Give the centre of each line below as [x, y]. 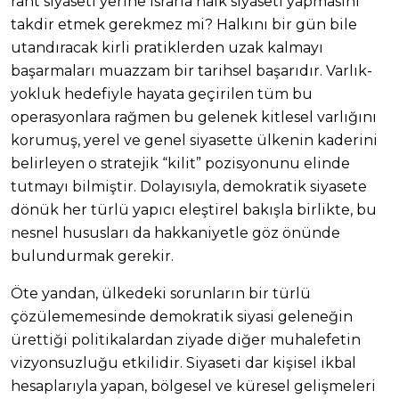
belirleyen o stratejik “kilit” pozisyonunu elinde [180, 164]
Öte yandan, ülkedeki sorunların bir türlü [161, 294]
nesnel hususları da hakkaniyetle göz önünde [175, 233]
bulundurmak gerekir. [92, 256]
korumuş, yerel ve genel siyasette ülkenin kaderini [194, 141]
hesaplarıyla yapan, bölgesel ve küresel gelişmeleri [193, 387]
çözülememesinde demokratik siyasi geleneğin [182, 317]
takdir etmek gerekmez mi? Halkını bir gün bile [184, 25]
